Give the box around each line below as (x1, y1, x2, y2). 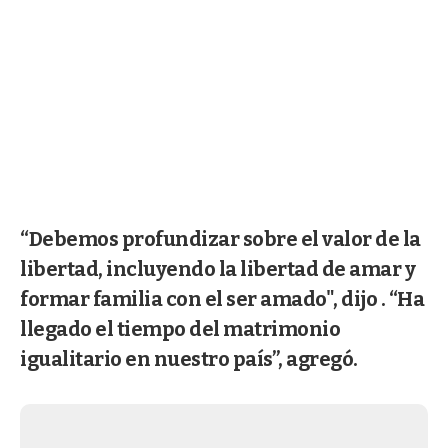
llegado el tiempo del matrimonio (20, 316, 340, 341)
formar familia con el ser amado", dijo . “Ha (20, 286, 424, 311)
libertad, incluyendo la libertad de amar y (20, 256, 415, 281)
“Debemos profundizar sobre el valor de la (20, 226, 421, 251)
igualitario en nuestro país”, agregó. (20, 346, 358, 371)
